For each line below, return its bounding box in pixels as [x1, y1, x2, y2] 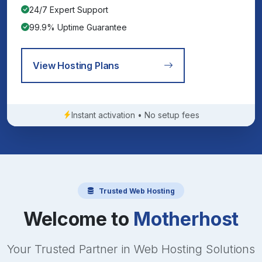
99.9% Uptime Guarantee [29, 22, 127, 32]
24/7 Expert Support [29, 4, 108, 15]
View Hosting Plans [33, 59, 120, 71]
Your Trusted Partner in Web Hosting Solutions [7, 242, 255, 257]
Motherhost [133, 208, 239, 231]
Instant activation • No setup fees [71, 109, 199, 120]
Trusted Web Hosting [99, 186, 175, 195]
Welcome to [23, 208, 134, 231]
